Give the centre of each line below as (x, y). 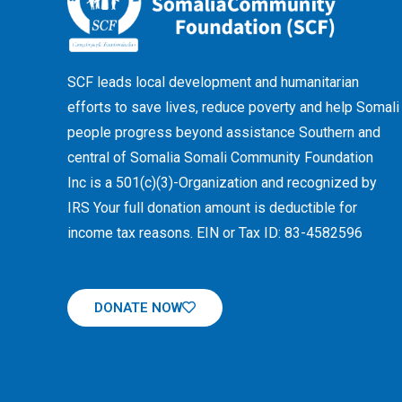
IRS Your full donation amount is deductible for (212, 208)
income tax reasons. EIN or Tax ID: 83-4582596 (215, 233)
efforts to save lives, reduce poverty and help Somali (233, 108)
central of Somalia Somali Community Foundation (220, 158)
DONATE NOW (138, 308)
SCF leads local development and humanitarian (213, 83)
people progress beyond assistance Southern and (224, 133)
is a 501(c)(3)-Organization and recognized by (232, 183)
